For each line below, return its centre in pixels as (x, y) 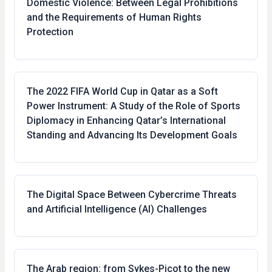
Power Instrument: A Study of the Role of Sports (134, 106)
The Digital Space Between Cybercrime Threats (132, 195)
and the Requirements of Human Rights (114, 17)
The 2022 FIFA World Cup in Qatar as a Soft (122, 91)
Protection (50, 32)
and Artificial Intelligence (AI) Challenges (117, 209)
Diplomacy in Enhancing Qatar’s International (126, 121)
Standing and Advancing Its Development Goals (132, 135)
